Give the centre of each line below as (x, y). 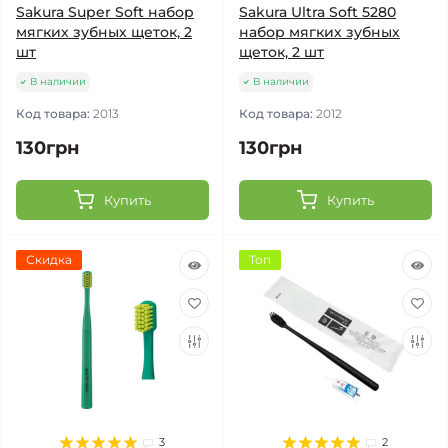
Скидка (49, 259)
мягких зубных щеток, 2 (104, 32)
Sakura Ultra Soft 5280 (317, 12)
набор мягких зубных (319, 32)
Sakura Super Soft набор (105, 12)
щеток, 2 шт (281, 52)
